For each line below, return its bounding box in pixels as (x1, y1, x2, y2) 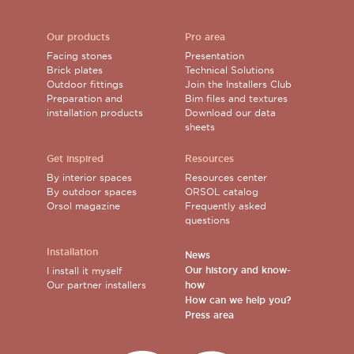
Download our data (185, 107, 276, 119)
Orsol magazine (47, 200, 120, 213)
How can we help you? (185, 294, 291, 307)
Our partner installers (47, 279, 146, 292)
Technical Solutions (185, 64, 274, 77)
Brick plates (47, 64, 103, 77)
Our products (47, 31, 110, 44)
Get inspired (47, 153, 104, 166)
